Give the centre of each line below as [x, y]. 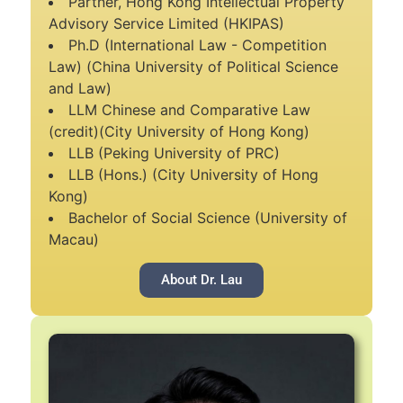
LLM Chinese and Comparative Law [189, 109]
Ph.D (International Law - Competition [197, 45]
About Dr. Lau [201, 280]
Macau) [74, 239]
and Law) [80, 88]
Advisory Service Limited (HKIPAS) [166, 23]
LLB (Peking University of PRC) [174, 152]
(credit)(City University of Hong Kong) [179, 131]
